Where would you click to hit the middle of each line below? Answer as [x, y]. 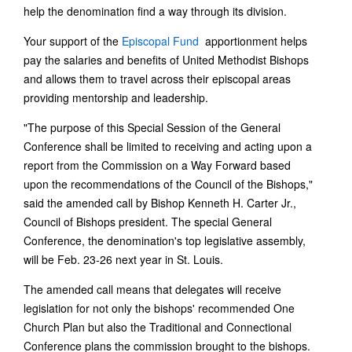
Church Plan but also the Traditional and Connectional [158, 327]
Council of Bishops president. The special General [148, 222]
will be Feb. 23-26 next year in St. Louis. [123, 260]
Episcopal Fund [160, 41]
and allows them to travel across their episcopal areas [157, 79]
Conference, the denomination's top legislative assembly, [165, 241]
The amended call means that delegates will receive [152, 290]
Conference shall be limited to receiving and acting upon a [168, 147]
